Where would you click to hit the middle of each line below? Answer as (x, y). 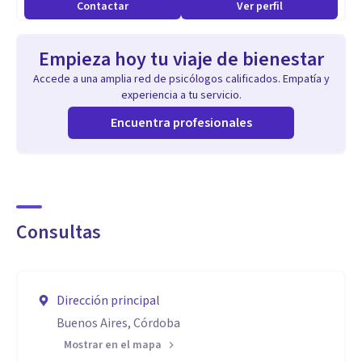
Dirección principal (108, 301)
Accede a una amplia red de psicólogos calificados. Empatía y (181, 79)
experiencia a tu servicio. (181, 95)
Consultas (59, 232)
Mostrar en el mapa (113, 345)
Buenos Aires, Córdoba (118, 323)
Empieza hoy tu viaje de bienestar (181, 59)
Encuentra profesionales (181, 123)
